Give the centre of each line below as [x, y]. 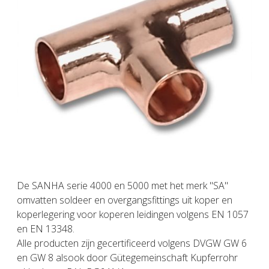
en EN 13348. [46, 229]
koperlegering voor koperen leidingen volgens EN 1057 [133, 215]
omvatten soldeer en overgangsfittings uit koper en [125, 200]
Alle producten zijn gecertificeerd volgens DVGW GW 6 [132, 243]
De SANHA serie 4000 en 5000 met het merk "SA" [122, 186]
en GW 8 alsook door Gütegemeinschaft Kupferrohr [127, 258]
